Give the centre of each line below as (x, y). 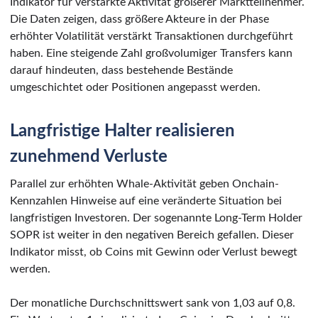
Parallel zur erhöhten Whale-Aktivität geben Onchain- (144, 183)
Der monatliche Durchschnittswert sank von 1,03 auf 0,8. (153, 303)
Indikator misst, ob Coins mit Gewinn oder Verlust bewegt (154, 252)
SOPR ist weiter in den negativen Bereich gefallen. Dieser (152, 235)
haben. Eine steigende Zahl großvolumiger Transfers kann (151, 53)
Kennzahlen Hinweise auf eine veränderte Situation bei (146, 201)
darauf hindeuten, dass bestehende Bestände (121, 70)
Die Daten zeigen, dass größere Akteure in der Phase (139, 19)
